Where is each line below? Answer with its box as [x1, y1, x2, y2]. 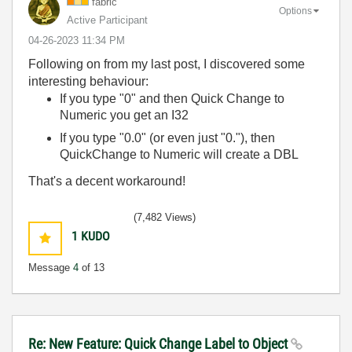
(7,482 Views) [134, 211, 196, 224]
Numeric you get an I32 [60, 108, 189, 122]
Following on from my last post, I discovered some [28, 57, 305, 71]
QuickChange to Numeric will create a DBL [60, 147, 299, 161]
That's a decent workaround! [28, 174, 185, 189]
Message [28, 262, 73, 274]
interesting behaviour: [28, 74, 148, 88]
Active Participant [67, 13, 148, 26]
